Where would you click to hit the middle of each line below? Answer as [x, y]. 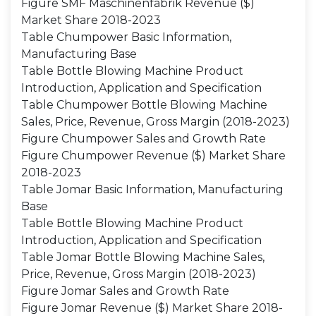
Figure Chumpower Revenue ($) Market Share [153, 156]
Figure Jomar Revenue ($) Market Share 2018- [152, 308]
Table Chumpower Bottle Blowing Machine [144, 105]
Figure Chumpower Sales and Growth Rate [144, 139]
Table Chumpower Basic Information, [126, 37]
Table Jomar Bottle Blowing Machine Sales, [143, 257]
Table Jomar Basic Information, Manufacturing [152, 189]
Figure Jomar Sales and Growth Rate [125, 291]
